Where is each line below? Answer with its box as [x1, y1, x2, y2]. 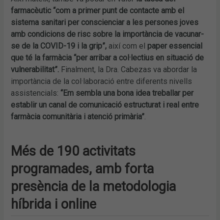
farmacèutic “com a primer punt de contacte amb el [11, 5, 185, 15]
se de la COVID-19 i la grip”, [11, 41, 107, 51]
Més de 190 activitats [11, 143, 136, 159]
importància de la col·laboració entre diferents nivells [11, 76, 192, 86]
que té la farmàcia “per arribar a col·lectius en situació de [11, 53, 204, 62]
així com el [107, 41, 148, 51]
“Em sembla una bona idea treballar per [60, 88, 194, 98]
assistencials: [11, 88, 61, 98]
